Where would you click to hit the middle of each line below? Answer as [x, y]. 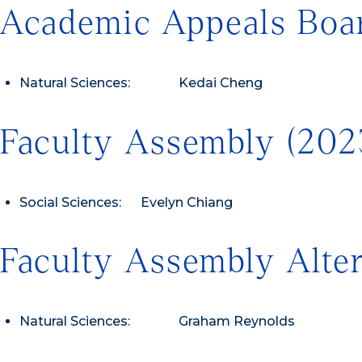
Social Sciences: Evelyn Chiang [126, 202]
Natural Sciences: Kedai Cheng [141, 82]
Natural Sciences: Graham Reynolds [157, 322]
